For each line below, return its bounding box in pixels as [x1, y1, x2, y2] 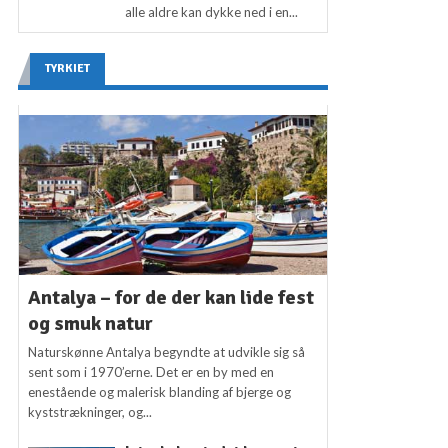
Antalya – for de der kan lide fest [28, 285, 315, 311]
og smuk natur [28, 311, 154, 337]
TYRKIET [44, 61, 90, 77]
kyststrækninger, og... [28, 404, 153, 421]
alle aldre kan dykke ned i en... [125, 4, 299, 21]
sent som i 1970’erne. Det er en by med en [28, 364, 275, 381]
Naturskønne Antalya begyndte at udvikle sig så [28, 344, 306, 361]
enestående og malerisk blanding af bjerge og [28, 384, 292, 401]
